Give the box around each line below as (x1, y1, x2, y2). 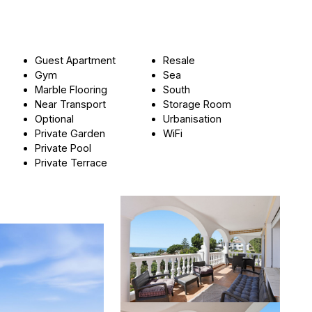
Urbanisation (163, 113, 222, 125)
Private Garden (35, 127, 106, 140)
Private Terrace (35, 157, 108, 169)
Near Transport (35, 98, 107, 111)
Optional (35, 113, 75, 125)
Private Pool (35, 142, 92, 155)
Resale (163, 54, 196, 67)
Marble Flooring (35, 84, 108, 96)
